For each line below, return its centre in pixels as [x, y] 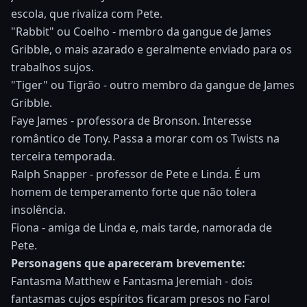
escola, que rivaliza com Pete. [87, 13]
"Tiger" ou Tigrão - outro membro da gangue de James [153, 85]
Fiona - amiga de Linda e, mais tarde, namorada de [142, 227]
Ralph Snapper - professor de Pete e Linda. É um [136, 174]
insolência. [38, 209]
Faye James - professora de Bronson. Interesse [131, 120]
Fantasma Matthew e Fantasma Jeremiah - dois [132, 281]
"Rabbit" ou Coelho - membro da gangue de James [141, 31]
